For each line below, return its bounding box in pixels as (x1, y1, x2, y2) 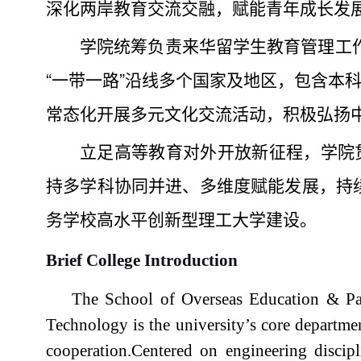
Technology (46, 315, 128, 334)
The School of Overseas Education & (72, 289, 346, 309)
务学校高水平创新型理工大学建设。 (46, 206, 317, 230)
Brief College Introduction (46, 251, 238, 270)
